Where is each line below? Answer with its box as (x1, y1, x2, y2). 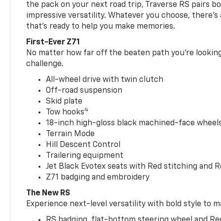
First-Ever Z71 (26, 38, 80, 46)
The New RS (26, 189, 71, 197)
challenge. (26, 60, 64, 68)
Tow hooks (46, 108, 85, 116)
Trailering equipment (46, 151, 124, 160)
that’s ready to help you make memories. (26, 22, 176, 31)
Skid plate (46, 97, 83, 106)
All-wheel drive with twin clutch (46, 75, 164, 84)
